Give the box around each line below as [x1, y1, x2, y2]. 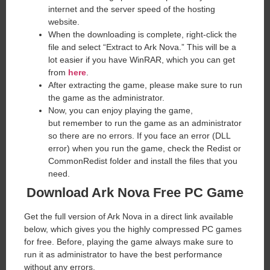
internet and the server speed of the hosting [48, 4, 215, 14]
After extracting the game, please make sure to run [48, 80, 242, 90]
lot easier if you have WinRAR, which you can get [48, 54, 235, 64]
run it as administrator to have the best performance [24, 249, 222, 259]
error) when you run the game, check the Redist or [48, 143, 241, 153]
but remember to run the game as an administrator [48, 118, 242, 128]
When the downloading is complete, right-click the [48, 29, 237, 39]
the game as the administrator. [48, 92, 165, 102]
